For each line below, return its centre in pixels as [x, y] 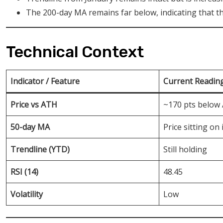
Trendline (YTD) [40, 149]
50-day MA [30, 127]
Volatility [27, 194]
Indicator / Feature [45, 81]
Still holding [185, 149]
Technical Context [75, 52]
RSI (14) [24, 171]
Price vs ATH [34, 104]
